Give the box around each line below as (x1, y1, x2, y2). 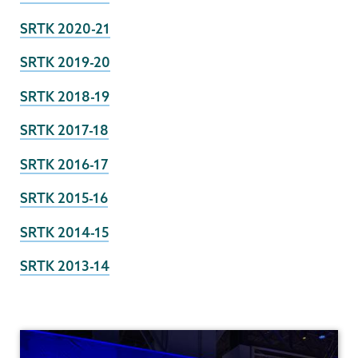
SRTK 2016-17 (20, 155, 109, 173)
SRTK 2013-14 (20, 257, 109, 275)
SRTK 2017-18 (20, 121, 109, 139)
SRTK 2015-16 (20, 189, 108, 207)
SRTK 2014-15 (20, 223, 109, 241)
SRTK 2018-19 (20, 87, 109, 105)
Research (20, 331, 78, 348)
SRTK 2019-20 (20, 54, 110, 71)
